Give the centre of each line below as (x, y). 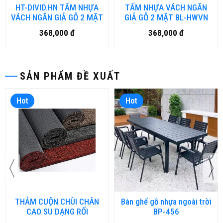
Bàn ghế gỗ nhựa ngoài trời (166, 202)
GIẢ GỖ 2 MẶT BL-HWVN (166, 18)
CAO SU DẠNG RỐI (57, 212)
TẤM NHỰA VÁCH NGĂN (166, 8)
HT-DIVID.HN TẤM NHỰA (57, 8)
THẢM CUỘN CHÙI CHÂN (57, 202)
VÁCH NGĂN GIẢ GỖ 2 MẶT (57, 18)
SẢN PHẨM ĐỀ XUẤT (70, 76)
